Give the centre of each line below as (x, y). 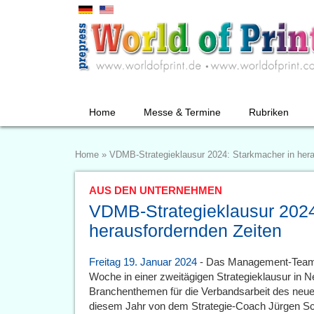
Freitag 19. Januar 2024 (143, 262)
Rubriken (269, 112)
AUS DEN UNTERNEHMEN (156, 190)
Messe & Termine (182, 112)
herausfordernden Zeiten (185, 231)
